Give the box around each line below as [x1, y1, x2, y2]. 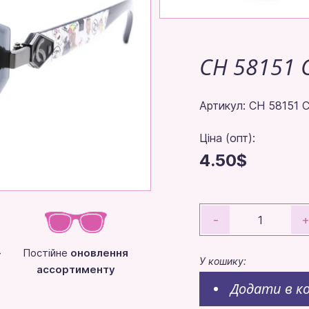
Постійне [23, 246, 71, 259]
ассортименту [36, 262, 115, 276]
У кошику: [199, 255, 246, 267]
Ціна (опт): [199, 130, 255, 145]
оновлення [70, 246, 129, 259]
